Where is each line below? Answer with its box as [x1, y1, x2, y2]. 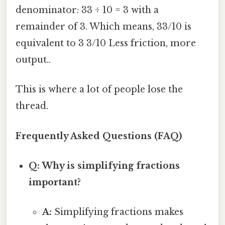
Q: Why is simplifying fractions [29, 160, 180, 171]
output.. [16, 54, 51, 66]
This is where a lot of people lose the [16, 84, 183, 95]
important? [29, 176, 81, 188]
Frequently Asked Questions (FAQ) [16, 130, 182, 142]
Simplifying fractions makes [51, 206, 183, 218]
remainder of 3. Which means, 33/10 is [16, 21, 191, 33]
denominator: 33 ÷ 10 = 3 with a [16, 5, 159, 16]
